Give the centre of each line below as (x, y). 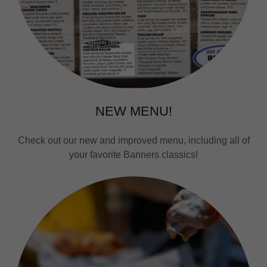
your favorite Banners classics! (133, 155)
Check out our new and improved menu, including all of (133, 140)
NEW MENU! (133, 111)
